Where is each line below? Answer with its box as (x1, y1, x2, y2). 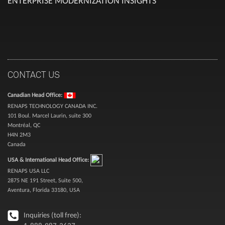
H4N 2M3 (8, 131, 31, 139)
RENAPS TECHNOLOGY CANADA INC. (8, 102, 97, 110)
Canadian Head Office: (8, 91, 64, 99)
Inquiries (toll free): (24, 210, 81, 220)
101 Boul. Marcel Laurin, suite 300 (8, 112, 91, 120)
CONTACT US (8, 69, 60, 80)
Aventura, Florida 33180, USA (8, 186, 80, 194)
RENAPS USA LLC (8, 167, 49, 175)
